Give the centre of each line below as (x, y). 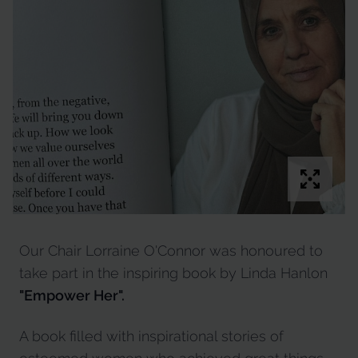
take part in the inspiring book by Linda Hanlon (173, 273)
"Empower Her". (72, 295)
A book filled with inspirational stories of (151, 336)
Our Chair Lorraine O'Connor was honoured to (171, 251)
